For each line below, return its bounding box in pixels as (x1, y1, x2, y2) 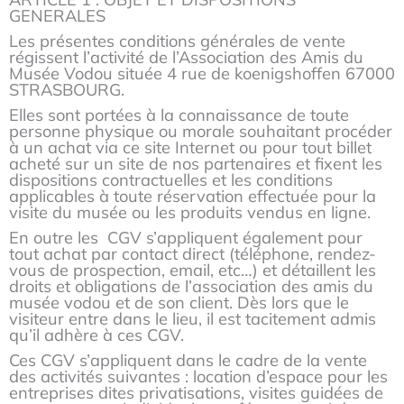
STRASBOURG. (9, 79, 124, 101)
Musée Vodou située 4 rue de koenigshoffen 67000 (9, 63, 395, 85)
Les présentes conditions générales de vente (9, 31, 345, 52)
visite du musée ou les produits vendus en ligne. (9, 202, 371, 224)
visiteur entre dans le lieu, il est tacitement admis (9, 308, 376, 330)
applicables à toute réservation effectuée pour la (9, 186, 376, 207)
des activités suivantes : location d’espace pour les (9, 366, 388, 388)
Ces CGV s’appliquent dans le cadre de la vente (9, 350, 367, 372)
